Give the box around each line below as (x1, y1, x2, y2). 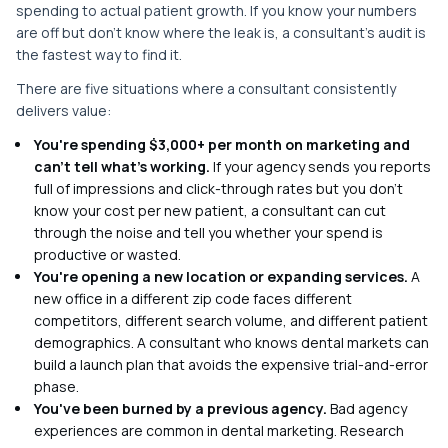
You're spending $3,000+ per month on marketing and (34, 135, 410, 154)
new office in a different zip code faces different (34, 289, 352, 308)
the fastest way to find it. (16, 45, 182, 64)
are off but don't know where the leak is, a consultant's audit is (16, 23, 426, 42)
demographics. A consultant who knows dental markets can (34, 333, 429, 352)
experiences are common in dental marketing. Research (34, 421, 404, 440)
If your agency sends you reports (210, 157, 431, 176)
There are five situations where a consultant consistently (16, 79, 396, 98)
